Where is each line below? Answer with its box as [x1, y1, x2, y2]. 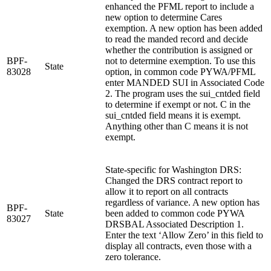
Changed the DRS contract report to [105, 175, 243, 186]
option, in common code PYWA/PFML [105, 66, 255, 77]
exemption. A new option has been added [105, 22, 263, 33]
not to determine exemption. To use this [105, 55, 255, 66]
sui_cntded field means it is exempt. [105, 109, 241, 120]
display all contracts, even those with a [105, 240, 252, 251]
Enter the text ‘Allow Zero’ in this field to [105, 229, 263, 240]
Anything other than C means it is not [105, 120, 248, 131]
